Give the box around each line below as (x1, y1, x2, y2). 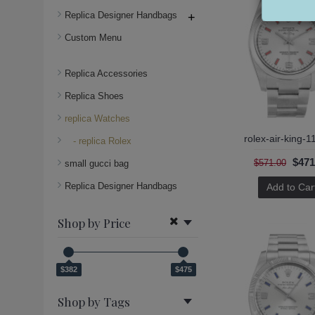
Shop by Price (58, 215, 131, 231)
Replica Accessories (65, 67, 148, 79)
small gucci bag (65, 157, 129, 169)
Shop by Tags (58, 294, 130, 309)
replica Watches (65, 112, 130, 124)
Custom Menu (65, 32, 122, 43)
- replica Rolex (65, 135, 131, 146)
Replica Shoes (65, 90, 124, 101)
